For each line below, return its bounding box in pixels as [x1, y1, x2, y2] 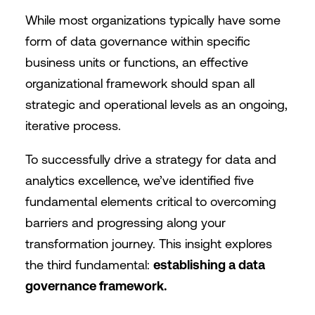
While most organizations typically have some [25, 13, 281, 27]
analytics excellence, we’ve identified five [25, 173, 254, 188]
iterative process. [25, 118, 121, 133]
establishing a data [153, 257, 265, 272]
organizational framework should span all [25, 76, 255, 91]
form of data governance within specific [25, 34, 250, 49]
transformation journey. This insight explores [25, 236, 272, 251]
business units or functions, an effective [25, 55, 248, 70]
